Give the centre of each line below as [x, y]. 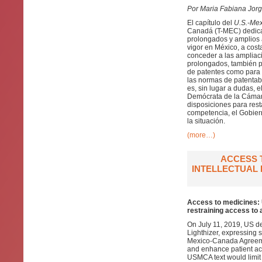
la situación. [206, 121]
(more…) [201, 135]
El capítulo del [211, 23]
